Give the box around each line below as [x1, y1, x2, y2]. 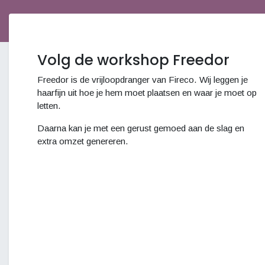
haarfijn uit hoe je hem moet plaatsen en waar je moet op [37, 88, 257, 98]
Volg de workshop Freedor [37, 50, 230, 70]
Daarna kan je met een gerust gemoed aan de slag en [37, 123, 244, 133]
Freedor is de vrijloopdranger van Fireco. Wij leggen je [37, 75, 248, 85]
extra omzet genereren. [37, 136, 128, 146]
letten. [37, 101, 63, 111]
